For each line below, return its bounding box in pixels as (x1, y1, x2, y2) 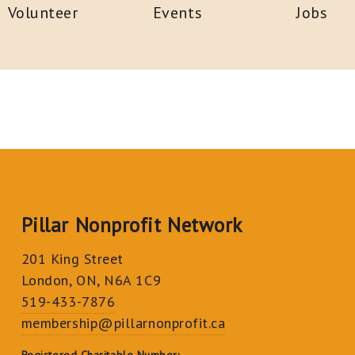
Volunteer (7, 2, 78, 23)
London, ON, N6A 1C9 (21, 271, 162, 289)
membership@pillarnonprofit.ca (21, 314, 226, 332)
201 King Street (21, 250, 124, 268)
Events (152, 2, 203, 23)
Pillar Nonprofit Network (21, 212, 242, 238)
